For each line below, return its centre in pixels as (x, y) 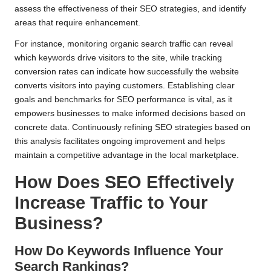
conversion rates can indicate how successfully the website (127, 72)
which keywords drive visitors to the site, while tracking (118, 58)
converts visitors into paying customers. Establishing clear (125, 86)
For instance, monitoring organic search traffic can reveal (124, 44)
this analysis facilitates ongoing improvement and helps (120, 142)
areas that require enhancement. (77, 23)
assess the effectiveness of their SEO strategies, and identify (130, 9)
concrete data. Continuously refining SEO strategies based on (132, 128)
